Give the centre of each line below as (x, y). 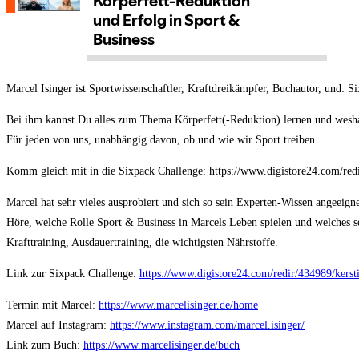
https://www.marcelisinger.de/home (178, 305)
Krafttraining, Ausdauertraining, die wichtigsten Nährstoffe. (144, 243)
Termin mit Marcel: (52, 305)
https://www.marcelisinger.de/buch (161, 345)
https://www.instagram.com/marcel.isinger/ (207, 325)
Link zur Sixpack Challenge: (73, 274)
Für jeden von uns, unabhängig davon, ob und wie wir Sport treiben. (164, 140)
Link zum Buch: (45, 345)
